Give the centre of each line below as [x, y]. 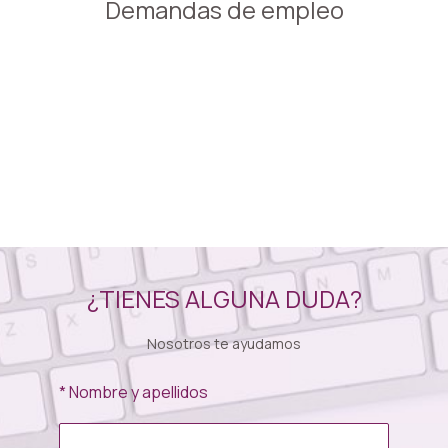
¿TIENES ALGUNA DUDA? [224, 298]
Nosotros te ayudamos [224, 343]
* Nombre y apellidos [133, 392]
